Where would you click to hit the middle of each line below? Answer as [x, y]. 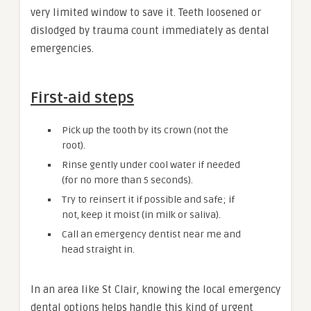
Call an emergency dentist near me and [151, 234]
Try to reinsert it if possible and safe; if [148, 199]
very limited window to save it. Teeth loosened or [146, 12]
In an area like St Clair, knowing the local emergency [155, 289]
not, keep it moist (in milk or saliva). [141, 215]
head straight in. [98, 249]
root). [74, 145]
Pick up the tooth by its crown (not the [145, 130]
